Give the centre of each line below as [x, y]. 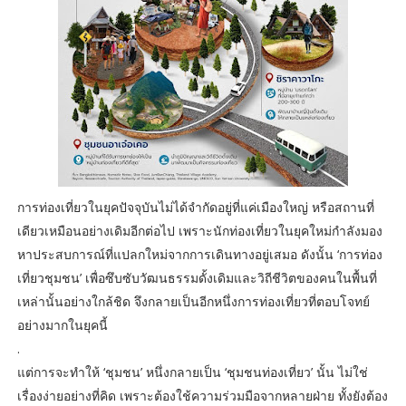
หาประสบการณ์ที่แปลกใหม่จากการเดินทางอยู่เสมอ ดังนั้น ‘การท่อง [199, 255]
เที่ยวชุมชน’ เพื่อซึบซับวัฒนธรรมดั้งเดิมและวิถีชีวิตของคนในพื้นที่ [197, 278]
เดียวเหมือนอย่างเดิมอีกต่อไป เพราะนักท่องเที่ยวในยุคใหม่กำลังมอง [199, 231]
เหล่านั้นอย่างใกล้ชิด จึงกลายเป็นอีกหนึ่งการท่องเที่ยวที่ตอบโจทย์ [193, 302]
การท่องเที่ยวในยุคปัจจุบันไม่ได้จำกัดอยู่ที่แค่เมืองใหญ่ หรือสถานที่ [195, 208]
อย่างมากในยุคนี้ [62, 325]
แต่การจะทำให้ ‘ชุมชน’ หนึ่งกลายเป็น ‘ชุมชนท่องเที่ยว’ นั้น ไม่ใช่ [192, 372]
